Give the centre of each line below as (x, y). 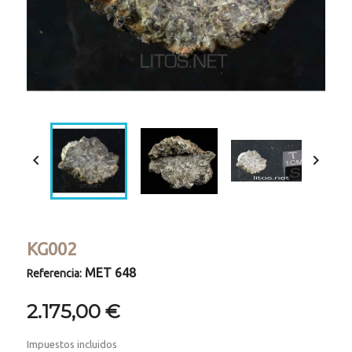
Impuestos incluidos (72, 345)
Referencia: (55, 274)
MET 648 (111, 273)
